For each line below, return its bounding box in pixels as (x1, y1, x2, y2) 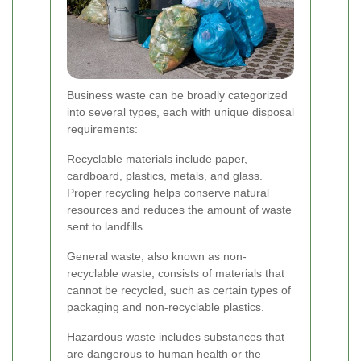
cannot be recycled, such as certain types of (67, 283, 291, 297)
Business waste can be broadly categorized (67, 88, 288, 102)
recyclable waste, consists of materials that (67, 266, 284, 280)
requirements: (67, 122, 138, 135)
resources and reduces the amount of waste (67, 202, 292, 216)
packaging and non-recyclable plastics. (67, 300, 264, 313)
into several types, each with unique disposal (67, 105, 294, 118)
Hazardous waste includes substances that (67, 330, 284, 343)
